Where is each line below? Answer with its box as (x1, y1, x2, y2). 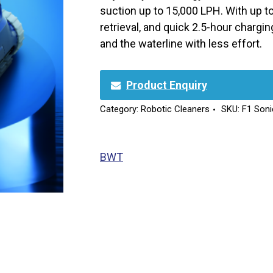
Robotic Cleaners (141, 104, 210, 115)
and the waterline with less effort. (100, 37, 262, 50)
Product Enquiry (126, 79, 207, 92)
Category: (100, 104, 141, 115)
